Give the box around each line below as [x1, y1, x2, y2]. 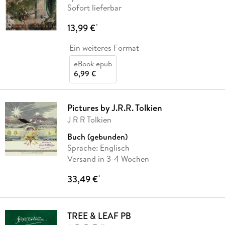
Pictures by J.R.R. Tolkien [67, 101, 162, 115]
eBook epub [73, 58, 112, 69]
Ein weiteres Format [69, 42, 139, 54]
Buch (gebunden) [67, 131, 128, 143]
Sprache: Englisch [67, 142, 130, 154]
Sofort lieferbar [67, 2, 122, 14]
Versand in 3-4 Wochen [67, 153, 149, 165]
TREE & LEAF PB [67, 209, 131, 222]
